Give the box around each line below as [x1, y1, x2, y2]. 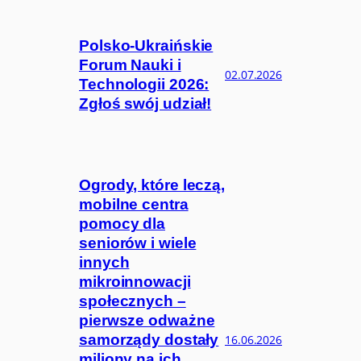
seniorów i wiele [79, 234, 197, 252]
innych [79, 254, 130, 272]
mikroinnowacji [79, 273, 191, 291]
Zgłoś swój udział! [79, 95, 212, 113]
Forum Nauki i [79, 56, 181, 74]
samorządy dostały [79, 331, 219, 349]
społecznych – [79, 293, 186, 310]
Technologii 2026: [79, 76, 210, 93]
